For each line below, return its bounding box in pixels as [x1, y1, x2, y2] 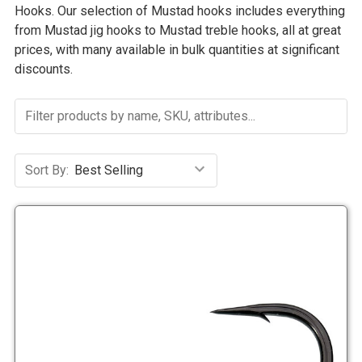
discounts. [15, 61, 73, 77]
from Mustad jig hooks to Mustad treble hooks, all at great [15, 22, 341, 38]
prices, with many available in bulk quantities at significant [15, 41, 339, 57]
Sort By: [25, 162, 69, 179]
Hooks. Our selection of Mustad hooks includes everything [15, 2, 345, 19]
